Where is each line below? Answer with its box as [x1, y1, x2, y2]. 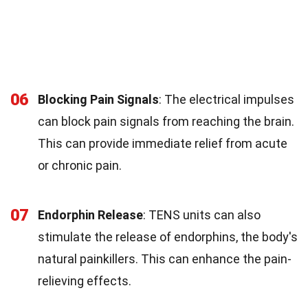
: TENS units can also [143, 208, 261, 222]
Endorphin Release [38, 208, 143, 222]
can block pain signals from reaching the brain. [38, 114, 294, 129]
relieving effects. [38, 274, 131, 288]
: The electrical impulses [159, 92, 294, 107]
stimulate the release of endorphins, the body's [38, 230, 298, 244]
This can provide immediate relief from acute [38, 136, 287, 151]
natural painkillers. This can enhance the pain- [38, 252, 291, 266]
